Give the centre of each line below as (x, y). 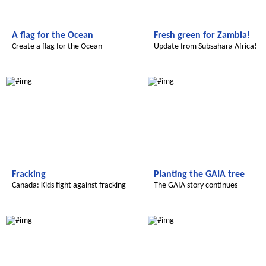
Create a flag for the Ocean (57, 47)
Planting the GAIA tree (199, 175)
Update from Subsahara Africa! (205, 47)
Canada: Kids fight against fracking (69, 186)
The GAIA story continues (196, 186)
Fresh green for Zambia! (202, 36)
